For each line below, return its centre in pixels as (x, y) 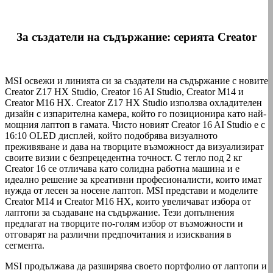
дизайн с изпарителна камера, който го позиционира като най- (136, 114)
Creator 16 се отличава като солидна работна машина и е (122, 169)
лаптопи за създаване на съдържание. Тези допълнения (119, 213)
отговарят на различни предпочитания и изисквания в (118, 235)
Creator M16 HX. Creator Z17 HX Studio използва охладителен (133, 103)
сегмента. (25, 246)
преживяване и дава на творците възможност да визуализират (134, 147)
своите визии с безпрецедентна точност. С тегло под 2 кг (124, 158)
